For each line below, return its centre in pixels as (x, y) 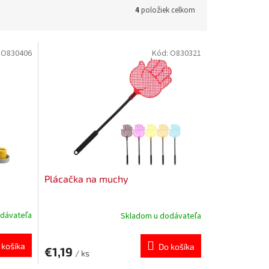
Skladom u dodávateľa (161, 216)
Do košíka (176, 246)
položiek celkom (167, 10)
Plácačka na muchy (86, 178)
